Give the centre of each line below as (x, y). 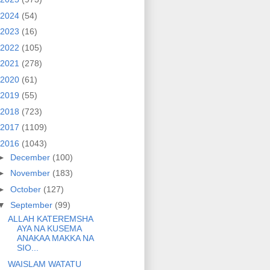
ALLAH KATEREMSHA (50, 219)
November (31, 173)
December (31, 157)
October (27, 189)
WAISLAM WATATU (44, 264)
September (32, 205)
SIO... (27, 248)
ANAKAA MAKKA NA (55, 238)
